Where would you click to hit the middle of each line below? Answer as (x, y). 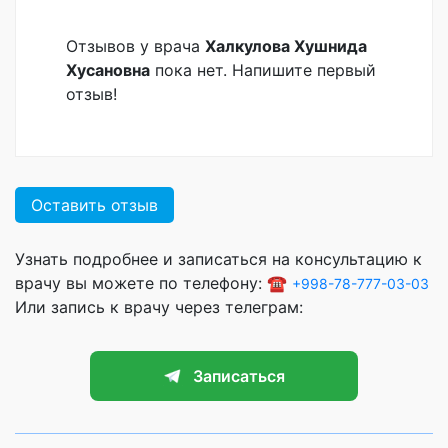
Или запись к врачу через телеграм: (159, 307)
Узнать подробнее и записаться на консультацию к (218, 259)
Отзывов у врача (135, 46)
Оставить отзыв (94, 205)
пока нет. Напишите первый (263, 70)
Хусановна (108, 70)
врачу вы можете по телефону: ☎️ (153, 283)
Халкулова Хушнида (286, 46)
